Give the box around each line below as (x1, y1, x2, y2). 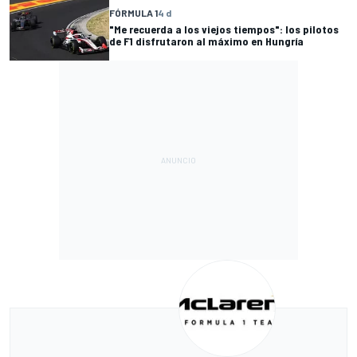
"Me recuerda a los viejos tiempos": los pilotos (109, 22, 339, 37)
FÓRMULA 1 (109, 7, 158, 19)
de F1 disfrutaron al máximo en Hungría (109, 34, 304, 49)
